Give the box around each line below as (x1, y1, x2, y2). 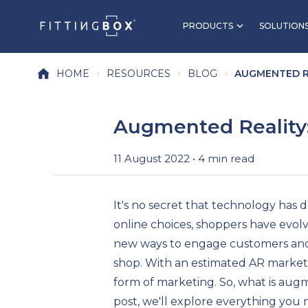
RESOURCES (107, 67, 170, 80)
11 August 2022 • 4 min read (113, 151, 254, 165)
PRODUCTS (183, 21, 233, 31)
